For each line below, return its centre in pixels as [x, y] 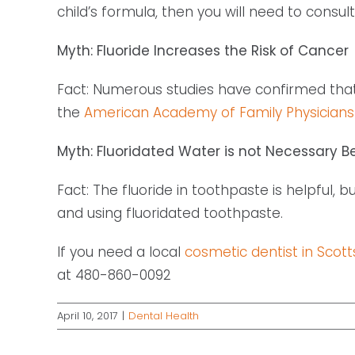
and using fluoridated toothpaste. [170, 214]
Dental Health [164, 316]
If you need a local [121, 252]
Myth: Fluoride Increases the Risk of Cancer [203, 51]
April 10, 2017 [88, 316]
